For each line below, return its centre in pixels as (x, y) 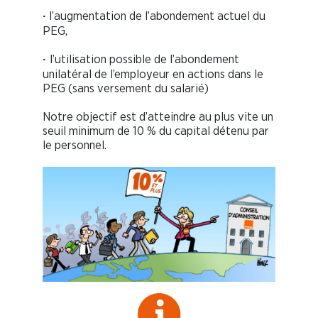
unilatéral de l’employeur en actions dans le (153, 75)
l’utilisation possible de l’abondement (144, 60)
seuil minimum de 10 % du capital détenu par (156, 131)
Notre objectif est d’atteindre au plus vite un (158, 117)
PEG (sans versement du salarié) (126, 89)
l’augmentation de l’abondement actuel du (156, 16)
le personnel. (75, 146)
